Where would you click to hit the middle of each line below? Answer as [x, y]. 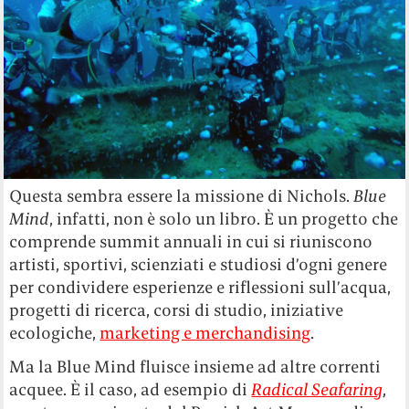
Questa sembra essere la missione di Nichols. [182, 195]
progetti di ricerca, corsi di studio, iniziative [177, 309]
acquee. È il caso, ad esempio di [131, 389]
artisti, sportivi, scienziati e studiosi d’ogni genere [199, 264]
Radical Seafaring [317, 389]
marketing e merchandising [205, 332]
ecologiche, [55, 332]
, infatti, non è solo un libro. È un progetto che [224, 218]
